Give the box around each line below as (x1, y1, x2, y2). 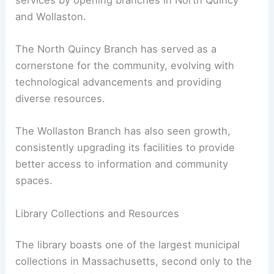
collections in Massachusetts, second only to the (15, 255, 253, 268)
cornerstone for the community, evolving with (15, 59, 235, 72)
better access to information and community (15, 158, 229, 171)
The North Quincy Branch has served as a (15, 43, 217, 56)
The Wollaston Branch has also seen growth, (15, 125, 231, 138)
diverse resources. (15, 92, 106, 105)
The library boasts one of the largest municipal (15, 239, 240, 251)
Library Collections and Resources (15, 207, 180, 220)
